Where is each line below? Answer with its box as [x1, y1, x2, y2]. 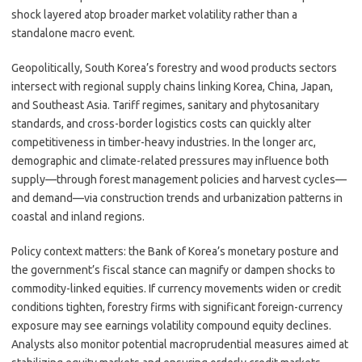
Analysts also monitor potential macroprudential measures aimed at [11, 338, 348, 351]
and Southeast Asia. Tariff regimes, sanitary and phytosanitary [11, 99, 319, 112]
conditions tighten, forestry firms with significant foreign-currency [11, 301, 343, 314]
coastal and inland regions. [11, 210, 145, 223]
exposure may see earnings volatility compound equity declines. [11, 319, 331, 332]
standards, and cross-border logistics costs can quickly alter [11, 117, 311, 130]
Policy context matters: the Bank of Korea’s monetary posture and [11, 245, 339, 258]
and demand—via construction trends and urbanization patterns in [11, 192, 343, 204]
